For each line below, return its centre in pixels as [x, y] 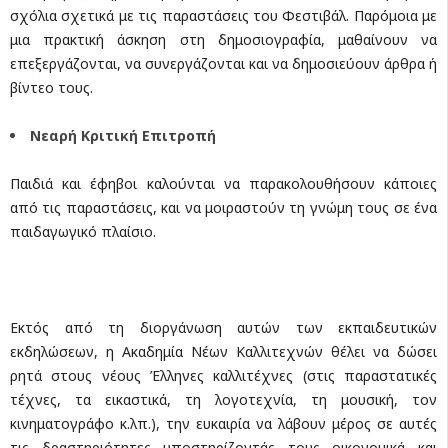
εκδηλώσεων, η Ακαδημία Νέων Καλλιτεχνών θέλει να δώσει [223, 351]
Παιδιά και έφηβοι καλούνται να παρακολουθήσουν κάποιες [223, 183]
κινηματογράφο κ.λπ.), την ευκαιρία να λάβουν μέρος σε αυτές [223, 423]
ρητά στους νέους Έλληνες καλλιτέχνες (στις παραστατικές [223, 375]
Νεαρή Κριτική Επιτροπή [123, 135]
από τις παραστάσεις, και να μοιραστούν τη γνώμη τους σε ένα [223, 207]
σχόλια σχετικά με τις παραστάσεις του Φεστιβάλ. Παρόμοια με [223, 15]
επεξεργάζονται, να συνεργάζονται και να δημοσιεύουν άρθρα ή [223, 63]
